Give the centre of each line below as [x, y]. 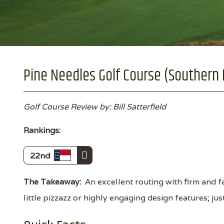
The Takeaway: [52, 182]
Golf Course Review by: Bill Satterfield [95, 107]
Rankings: [42, 130]
